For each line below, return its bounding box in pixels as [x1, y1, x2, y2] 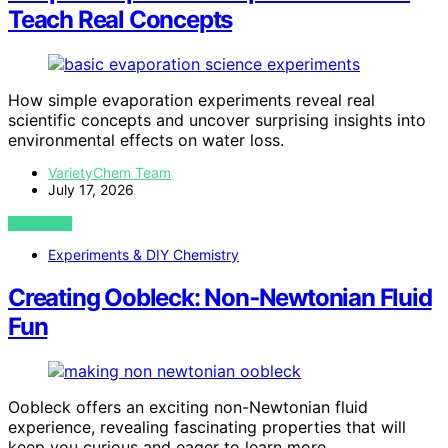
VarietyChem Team [48, 164, 171, 182]
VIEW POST [8, 216, 73, 232]
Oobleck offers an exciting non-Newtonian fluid [8, 397, 368, 418]
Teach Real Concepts [8, 5, 233, 35]
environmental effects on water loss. [8, 130, 284, 151]
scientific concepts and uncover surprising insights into [8, 110, 426, 131]
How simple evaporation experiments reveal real [8, 90, 375, 111]
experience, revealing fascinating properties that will [8, 417, 406, 438]
